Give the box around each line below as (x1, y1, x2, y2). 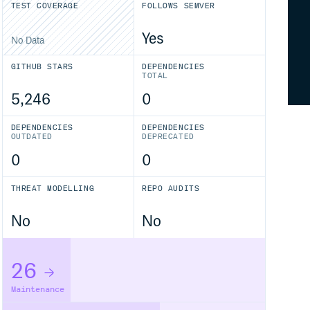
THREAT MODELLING (10, 184, 95, 193)
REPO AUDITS (142, 184, 200, 193)
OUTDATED (10, 132, 53, 142)
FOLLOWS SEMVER (142, 1, 215, 10)
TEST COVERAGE (10, 1, 79, 10)
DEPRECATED (142, 132, 194, 142)
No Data (10, 35, 44, 46)
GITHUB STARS (10, 62, 73, 71)
